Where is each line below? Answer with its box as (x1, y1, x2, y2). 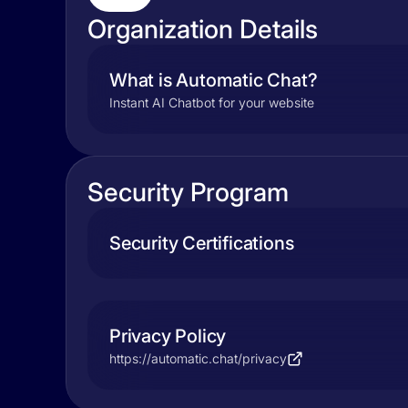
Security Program (87, 177, 289, 208)
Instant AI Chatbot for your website (109, 95, 314, 110)
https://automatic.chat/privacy (109, 351, 287, 366)
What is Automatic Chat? (109, 69, 318, 91)
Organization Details (87, 14, 318, 45)
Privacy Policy (109, 325, 227, 347)
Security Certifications (109, 232, 294, 254)
